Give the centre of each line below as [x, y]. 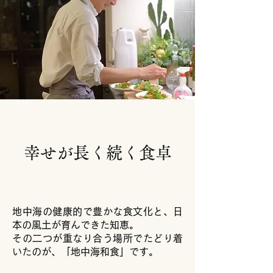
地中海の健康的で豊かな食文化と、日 [97, 211]
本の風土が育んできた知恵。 [76, 225]
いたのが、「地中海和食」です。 [85, 252]
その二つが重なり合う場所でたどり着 [97, 238]
